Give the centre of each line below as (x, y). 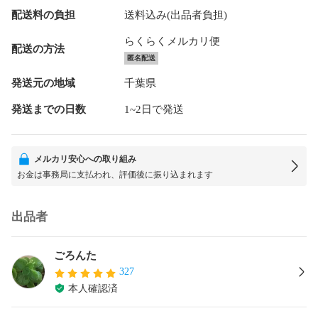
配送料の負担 (43, 15)
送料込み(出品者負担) (175, 15)
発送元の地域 (43, 83)
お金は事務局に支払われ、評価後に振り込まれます (115, 174)
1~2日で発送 (154, 109)
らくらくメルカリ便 (172, 41)
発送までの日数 (49, 109)
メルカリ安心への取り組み (85, 159)
